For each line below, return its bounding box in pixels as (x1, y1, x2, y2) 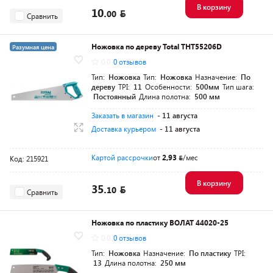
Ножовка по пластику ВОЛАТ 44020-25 (91, 218, 229, 228)
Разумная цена (12, 43, 54, 52)
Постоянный (93, 91, 136, 102)
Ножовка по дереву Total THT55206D (91, 41, 222, 52)
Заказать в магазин (91, 110, 154, 121)
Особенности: (145, 82, 194, 92)
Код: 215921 (10, 154, 48, 164)
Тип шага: (222, 82, 254, 92)
